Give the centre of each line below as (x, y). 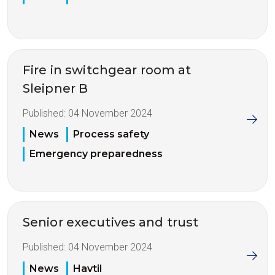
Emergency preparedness (96, 154)
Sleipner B (56, 88)
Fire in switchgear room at (107, 70)
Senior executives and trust (111, 223)
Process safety (111, 134)
